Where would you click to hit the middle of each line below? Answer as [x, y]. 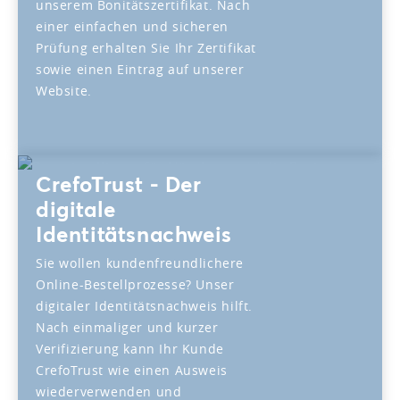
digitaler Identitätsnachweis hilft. [145, 305]
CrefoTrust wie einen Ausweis [132, 370]
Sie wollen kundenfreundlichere [140, 262]
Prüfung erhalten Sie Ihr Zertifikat [146, 47]
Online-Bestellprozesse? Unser [135, 284]
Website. [64, 90]
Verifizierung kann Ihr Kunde [130, 348]
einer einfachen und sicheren [132, 26]
